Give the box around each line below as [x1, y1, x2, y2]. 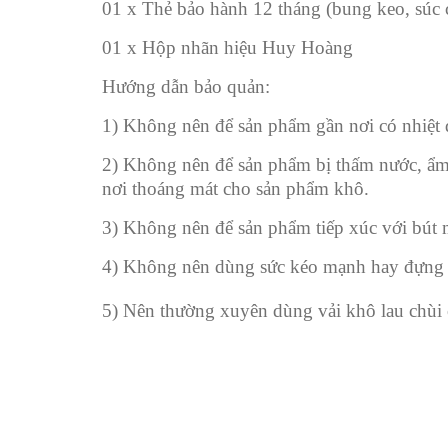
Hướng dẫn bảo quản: [102, 75, 270, 97]
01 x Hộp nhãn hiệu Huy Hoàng [102, 36, 353, 58]
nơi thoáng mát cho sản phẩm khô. [102, 177, 369, 199]
